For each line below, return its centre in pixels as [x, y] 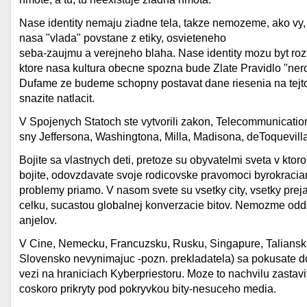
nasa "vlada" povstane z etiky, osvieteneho [123, 38]
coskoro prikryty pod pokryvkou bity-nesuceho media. [148, 289]
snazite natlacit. [57, 98]
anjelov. [38, 220]
